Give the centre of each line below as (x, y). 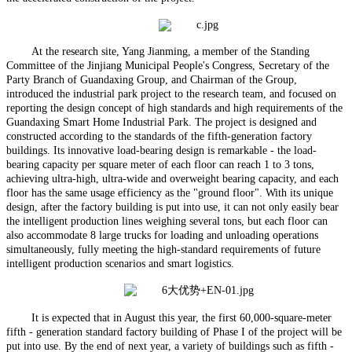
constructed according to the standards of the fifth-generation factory (159, 136)
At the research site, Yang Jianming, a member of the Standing (170, 51)
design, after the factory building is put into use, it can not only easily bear (172, 207)
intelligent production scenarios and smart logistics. (120, 263)
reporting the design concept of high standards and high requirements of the (174, 108)
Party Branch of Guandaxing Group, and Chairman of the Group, (152, 79)
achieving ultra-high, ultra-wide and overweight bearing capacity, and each (172, 178)
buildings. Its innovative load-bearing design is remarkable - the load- (161, 150)
